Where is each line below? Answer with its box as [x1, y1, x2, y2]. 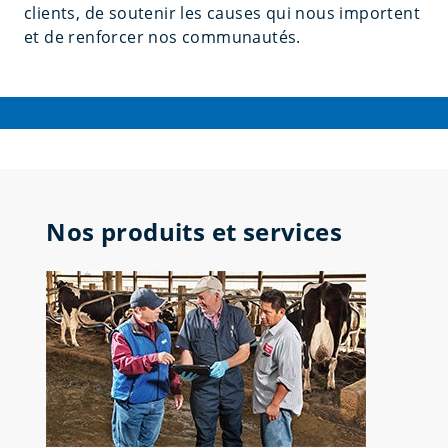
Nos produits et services [46, 215, 343, 248]
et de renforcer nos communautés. [24, 26, 301, 48]
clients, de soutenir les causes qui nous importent [24, 2, 420, 24]
